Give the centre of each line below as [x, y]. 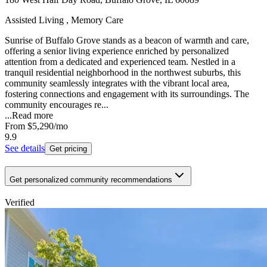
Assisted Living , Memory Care [64, 20]
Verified [20, 202]
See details [25, 148]
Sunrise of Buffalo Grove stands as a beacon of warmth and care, [127, 41]
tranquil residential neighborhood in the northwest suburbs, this [123, 73]
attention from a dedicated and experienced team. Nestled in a [120, 62]
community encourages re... [57, 105]
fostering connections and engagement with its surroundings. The [127, 94]
